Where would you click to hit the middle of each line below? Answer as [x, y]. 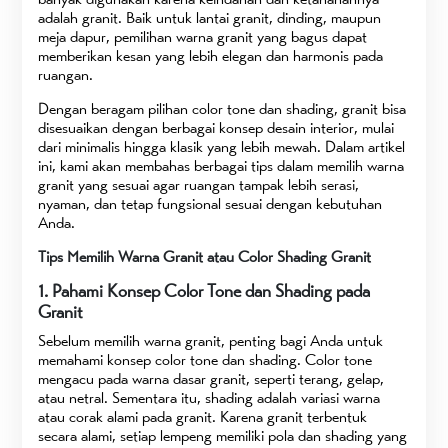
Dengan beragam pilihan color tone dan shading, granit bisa [222, 108]
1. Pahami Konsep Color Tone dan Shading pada [204, 290]
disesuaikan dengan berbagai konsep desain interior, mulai [216, 127]
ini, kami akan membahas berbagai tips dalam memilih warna [221, 165]
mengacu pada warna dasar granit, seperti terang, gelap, [211, 378]
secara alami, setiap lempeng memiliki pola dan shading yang [223, 435]
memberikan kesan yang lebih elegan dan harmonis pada [211, 55]
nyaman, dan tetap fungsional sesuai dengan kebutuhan [210, 203]
